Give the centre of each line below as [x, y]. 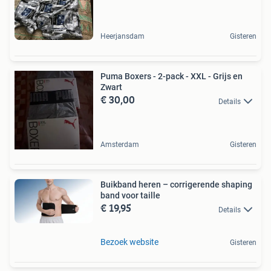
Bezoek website [129, 242]
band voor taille [130, 196]
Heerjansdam [122, 37]
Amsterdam [120, 145]
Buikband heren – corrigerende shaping [176, 185]
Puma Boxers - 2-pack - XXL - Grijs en [171, 77]
